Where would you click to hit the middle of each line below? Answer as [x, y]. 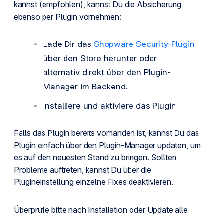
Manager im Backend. [85, 87]
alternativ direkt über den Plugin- [107, 72]
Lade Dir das [68, 44]
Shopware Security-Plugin [144, 44]
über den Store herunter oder [100, 58]
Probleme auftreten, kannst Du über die [82, 170]
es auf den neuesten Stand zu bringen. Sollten [95, 157]
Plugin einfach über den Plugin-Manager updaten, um [107, 145]
